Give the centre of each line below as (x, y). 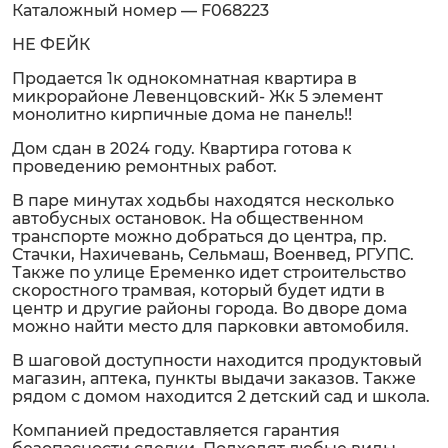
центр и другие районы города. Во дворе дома (209, 308)
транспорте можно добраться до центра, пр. (199, 236)
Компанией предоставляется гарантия (176, 430)
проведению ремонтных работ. (144, 166)
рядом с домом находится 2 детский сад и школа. (221, 396)
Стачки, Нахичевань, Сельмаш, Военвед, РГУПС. (213, 254)
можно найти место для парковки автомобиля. (210, 326)
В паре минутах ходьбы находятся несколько (203, 200)
